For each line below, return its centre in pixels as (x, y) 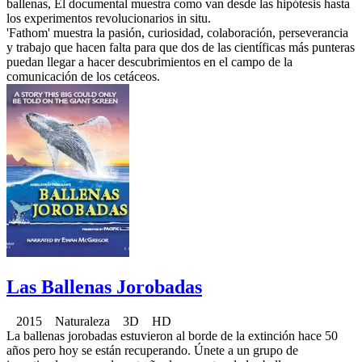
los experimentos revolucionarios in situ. (109, 18)
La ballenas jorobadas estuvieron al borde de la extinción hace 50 (172, 335)
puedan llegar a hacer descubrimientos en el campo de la (149, 61)
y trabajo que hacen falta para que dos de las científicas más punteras (181, 47)
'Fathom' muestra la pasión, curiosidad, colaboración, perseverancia (177, 32)
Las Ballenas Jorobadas (104, 286)
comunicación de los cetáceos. (83, 76)
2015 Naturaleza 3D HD (89, 321)
